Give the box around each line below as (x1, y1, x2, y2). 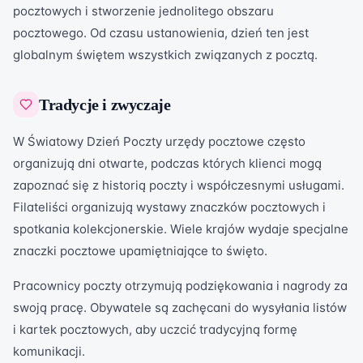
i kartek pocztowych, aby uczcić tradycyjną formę (13, 322, 297, 337)
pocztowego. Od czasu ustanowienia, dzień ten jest (13, 25, 309, 41)
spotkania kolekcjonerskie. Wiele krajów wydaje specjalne (13, 221, 348, 237)
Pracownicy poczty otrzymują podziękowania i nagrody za (13, 278, 348, 293)
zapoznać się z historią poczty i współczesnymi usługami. (13, 177, 344, 193)
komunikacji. (13, 344, 85, 359)
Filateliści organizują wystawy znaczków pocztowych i (13, 199, 326, 215)
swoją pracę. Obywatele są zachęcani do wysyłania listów (13, 300, 347, 315)
